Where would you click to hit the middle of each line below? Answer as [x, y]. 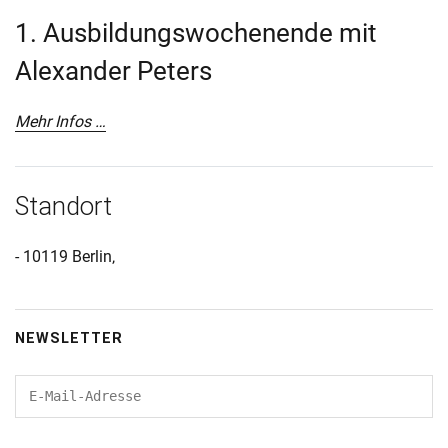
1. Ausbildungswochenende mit [196, 32]
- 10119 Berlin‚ [65, 256]
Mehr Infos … [60, 121]
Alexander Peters [113, 70]
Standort [63, 205]
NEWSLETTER [69, 338]
